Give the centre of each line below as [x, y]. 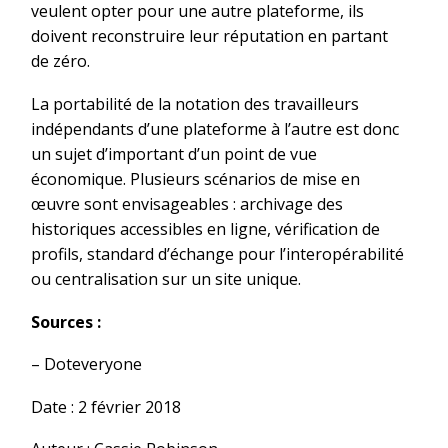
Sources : [66, 321]
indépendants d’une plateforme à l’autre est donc [215, 128]
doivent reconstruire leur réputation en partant [209, 36]
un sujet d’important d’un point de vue [174, 153]
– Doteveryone [86, 364]
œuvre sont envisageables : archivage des [187, 203]
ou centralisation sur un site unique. [166, 278]
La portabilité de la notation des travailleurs [195, 103]
